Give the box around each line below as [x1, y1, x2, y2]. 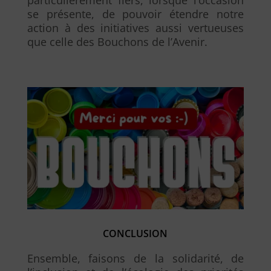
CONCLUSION [103, 226, 168, 240]
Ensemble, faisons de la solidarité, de [27, 250, 244, 266]
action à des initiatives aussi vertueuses [27, 20, 244, 35]
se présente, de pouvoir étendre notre [27, 6, 244, 21]
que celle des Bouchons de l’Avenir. [27, 34, 207, 49]
